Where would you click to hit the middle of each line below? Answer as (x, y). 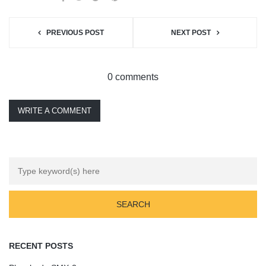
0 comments (133, 77)
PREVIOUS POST (75, 32)
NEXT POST (191, 32)
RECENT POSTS (41, 246)
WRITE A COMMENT (55, 110)
